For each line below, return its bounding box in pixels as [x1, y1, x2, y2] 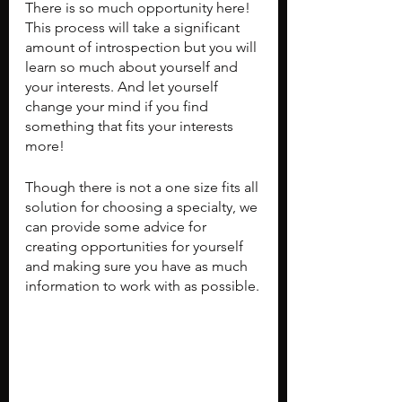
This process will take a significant [25, 19, 243, 36]
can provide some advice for [25, 218, 210, 235]
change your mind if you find [25, 98, 212, 115]
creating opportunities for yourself [25, 238, 247, 255]
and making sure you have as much [25, 258, 251, 275]
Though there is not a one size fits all [25, 179, 262, 196]
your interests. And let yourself [25, 78, 222, 95]
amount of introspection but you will [25, 39, 260, 56]
